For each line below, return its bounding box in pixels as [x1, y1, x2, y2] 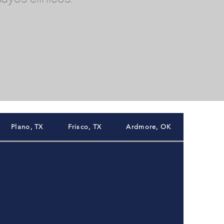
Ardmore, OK [126, 123, 171, 130]
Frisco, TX [67, 123, 102, 130]
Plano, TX [11, 123, 43, 130]
